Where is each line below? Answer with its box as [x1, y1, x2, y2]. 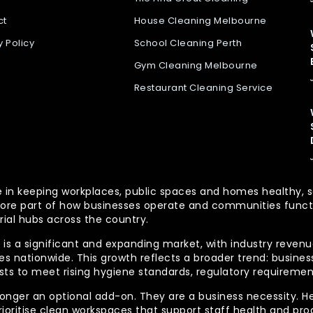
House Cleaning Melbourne [133, 14, 267, 27]
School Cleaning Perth [133, 36, 242, 50]
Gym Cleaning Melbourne [133, 59, 258, 72]
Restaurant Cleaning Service [133, 81, 272, 94]
